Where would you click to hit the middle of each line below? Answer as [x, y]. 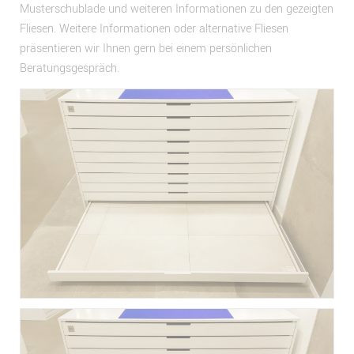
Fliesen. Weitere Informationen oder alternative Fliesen [154, 29]
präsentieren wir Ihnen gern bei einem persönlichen [145, 49]
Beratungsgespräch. [69, 69]
